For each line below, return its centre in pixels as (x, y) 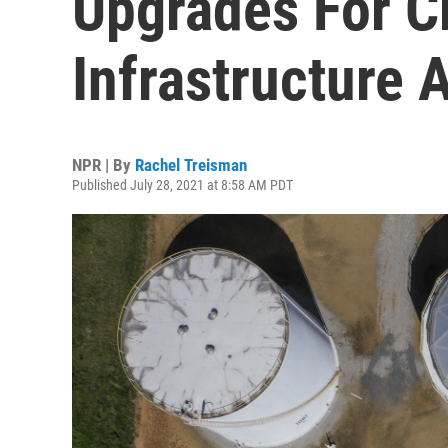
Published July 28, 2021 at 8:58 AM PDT (182, 185)
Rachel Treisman (191, 165)
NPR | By (103, 165)
